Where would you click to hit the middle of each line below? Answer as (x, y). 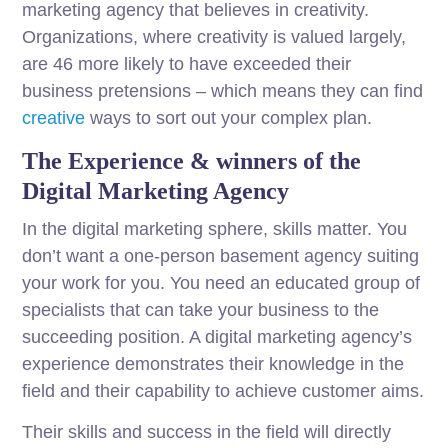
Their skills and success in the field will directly (207, 432)
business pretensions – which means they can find (223, 91)
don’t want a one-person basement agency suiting (221, 256)
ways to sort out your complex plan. (229, 118)
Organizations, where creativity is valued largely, (214, 37)
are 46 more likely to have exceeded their (187, 64)
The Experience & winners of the (192, 161)
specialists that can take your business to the (201, 310)
